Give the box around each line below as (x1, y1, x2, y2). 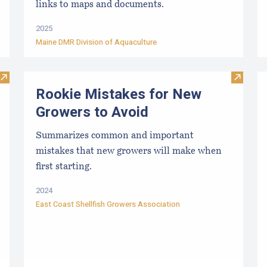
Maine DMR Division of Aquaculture (36, 36, 157, 48)
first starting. (36, 162, 92, 172)
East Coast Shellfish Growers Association (36, 198, 180, 210)
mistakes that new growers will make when (36, 146, 222, 156)
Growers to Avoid (36, 102, 148, 123)
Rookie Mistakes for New (36, 84, 201, 105)
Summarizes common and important (36, 131, 194, 141)
